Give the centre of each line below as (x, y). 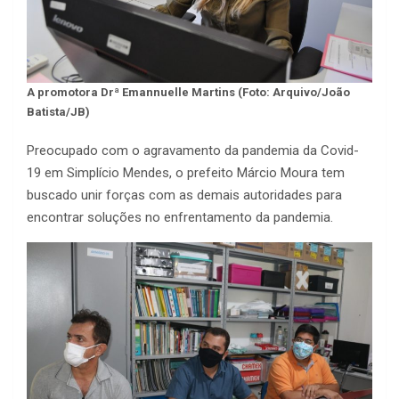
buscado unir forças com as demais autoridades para (184, 195)
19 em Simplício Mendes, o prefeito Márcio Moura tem (186, 173)
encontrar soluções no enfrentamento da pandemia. (180, 218)
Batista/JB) (58, 112)
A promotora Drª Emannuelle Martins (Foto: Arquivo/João (188, 93)
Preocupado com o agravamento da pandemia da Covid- (193, 151)
